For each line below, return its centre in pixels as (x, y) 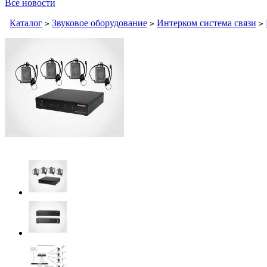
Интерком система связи (207, 23)
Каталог (26, 23)
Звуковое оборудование (100, 23)
